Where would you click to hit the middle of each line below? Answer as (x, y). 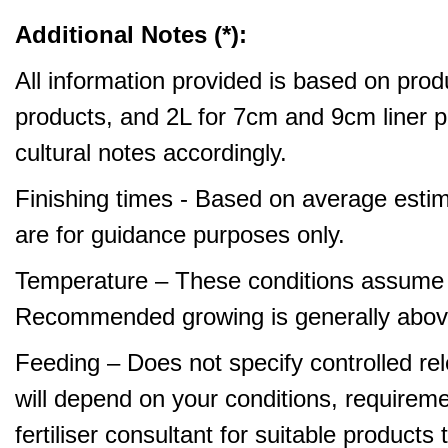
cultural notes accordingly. (151, 152)
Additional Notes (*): (131, 34)
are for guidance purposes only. (180, 234)
